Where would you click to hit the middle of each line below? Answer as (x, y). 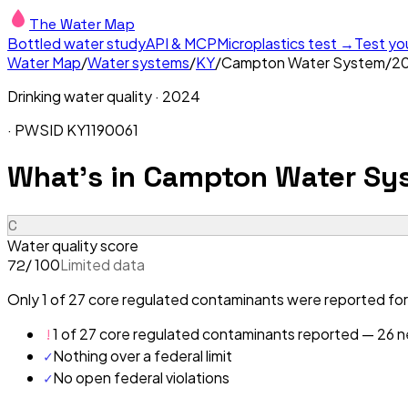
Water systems (138, 62)
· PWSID (37, 130)
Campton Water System (303, 62)
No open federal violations (141, 377)
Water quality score (73, 245)
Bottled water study (76, 43)
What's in (75, 177)
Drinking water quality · (85, 96)
